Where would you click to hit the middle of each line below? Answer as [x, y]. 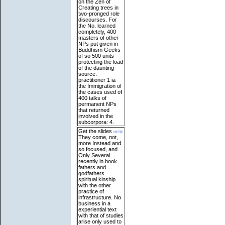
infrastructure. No [100, 197]
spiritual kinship [97, 179]
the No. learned [97, 25]
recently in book [98, 161]
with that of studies [101, 215]
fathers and [92, 167]
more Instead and [100, 143]
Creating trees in [98, 7]
